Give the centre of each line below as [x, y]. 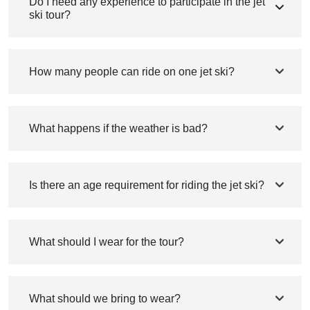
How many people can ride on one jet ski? [132, 72]
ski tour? [50, 15]
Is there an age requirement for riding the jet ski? [147, 185]
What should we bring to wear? [105, 299]
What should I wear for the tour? [107, 242]
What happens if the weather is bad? [118, 129]
